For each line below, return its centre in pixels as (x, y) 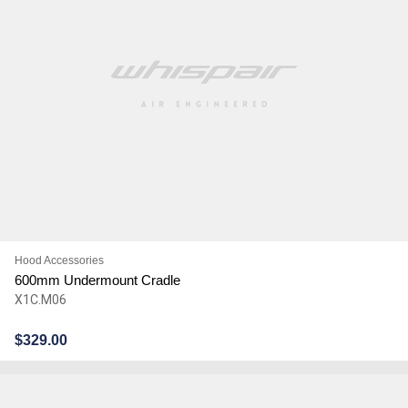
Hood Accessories (59, 260)
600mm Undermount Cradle (97, 280)
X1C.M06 (40, 299)
